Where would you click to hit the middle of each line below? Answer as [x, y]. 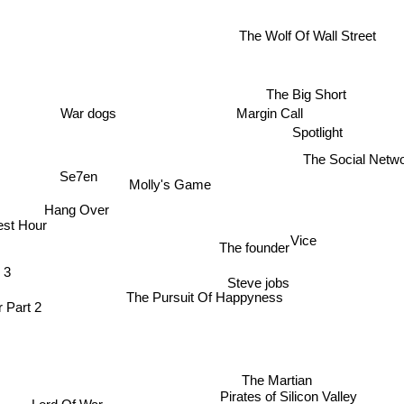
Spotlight [313, 133]
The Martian [317, 372]
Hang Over [76, 207]
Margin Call [267, 112]
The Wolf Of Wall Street [312, 35]
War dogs [90, 111]
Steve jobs [256, 280]
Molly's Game [167, 183]
